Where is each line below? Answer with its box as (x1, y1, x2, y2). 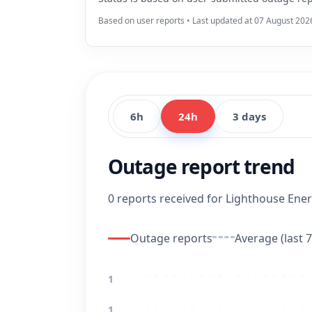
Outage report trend (108, 153, 295, 180)
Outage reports (130, 231, 212, 246)
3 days (233, 109, 266, 123)
